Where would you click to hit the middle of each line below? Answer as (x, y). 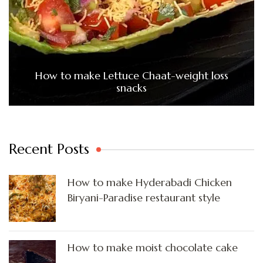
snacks (131, 88)
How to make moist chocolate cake (153, 248)
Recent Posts (49, 149)
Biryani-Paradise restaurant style (144, 198)
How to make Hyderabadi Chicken (150, 183)
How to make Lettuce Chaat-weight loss (131, 76)
